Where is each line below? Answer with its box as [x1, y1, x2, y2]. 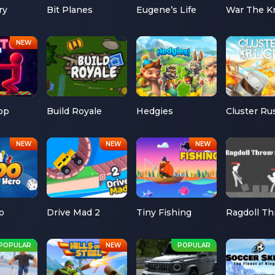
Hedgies [136, 106, 174, 117]
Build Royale [47, 106, 103, 117]
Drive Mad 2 [47, 207, 101, 219]
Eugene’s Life [136, 4, 197, 15]
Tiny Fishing [136, 207, 192, 219]
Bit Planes [47, 4, 93, 15]
